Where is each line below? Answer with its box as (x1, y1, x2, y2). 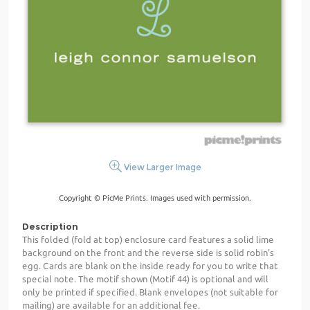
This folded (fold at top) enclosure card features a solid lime (22, 235, 274, 245)
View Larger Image (121, 162, 201, 173)
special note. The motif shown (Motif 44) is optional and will (22, 274, 268, 284)
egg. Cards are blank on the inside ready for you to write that (22, 261, 278, 271)
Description (22, 221, 78, 232)
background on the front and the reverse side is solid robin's (22, 248, 274, 258)
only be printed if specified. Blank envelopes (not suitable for (22, 287, 278, 298)
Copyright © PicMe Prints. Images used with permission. (59, 194, 251, 203)
